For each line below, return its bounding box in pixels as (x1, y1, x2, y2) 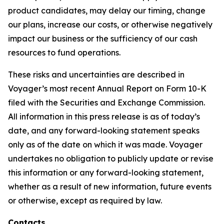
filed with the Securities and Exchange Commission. (8, 97, 205, 107)
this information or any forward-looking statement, (8, 167, 203, 177)
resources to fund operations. (8, 47, 120, 57)
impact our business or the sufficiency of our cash (8, 33, 197, 43)
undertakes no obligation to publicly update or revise (8, 153, 213, 163)
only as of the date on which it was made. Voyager (8, 139, 202, 149)
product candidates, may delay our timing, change (8, 5, 205, 15)
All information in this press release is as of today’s (8, 111, 200, 121)
